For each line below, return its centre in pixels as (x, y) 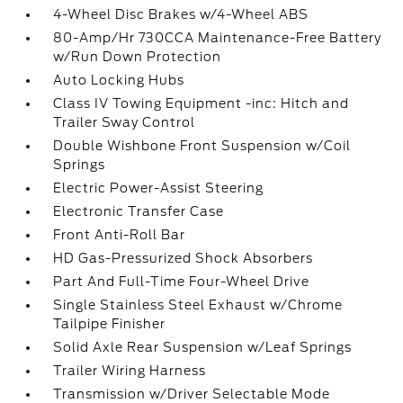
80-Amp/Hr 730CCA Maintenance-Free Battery (218, 38)
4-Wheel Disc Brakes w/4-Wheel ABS (181, 14)
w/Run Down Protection (138, 57)
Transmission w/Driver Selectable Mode (192, 394)
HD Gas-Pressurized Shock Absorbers (184, 258)
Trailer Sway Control (125, 122)
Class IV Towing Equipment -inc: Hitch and (201, 103)
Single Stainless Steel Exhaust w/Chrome (198, 305)
